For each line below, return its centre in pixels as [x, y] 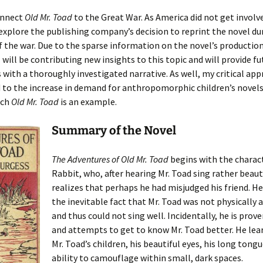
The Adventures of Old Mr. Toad [110, 159]
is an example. [89, 102]
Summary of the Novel [114, 130]
